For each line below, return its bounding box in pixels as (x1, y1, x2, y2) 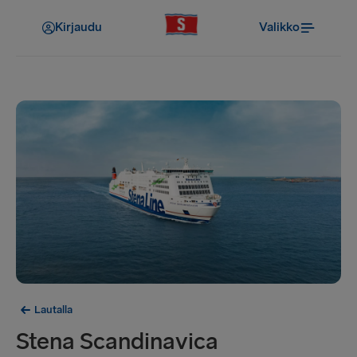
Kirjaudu (55, 20, 102, 35)
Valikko (259, 20, 300, 35)
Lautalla (34, 302, 73, 316)
